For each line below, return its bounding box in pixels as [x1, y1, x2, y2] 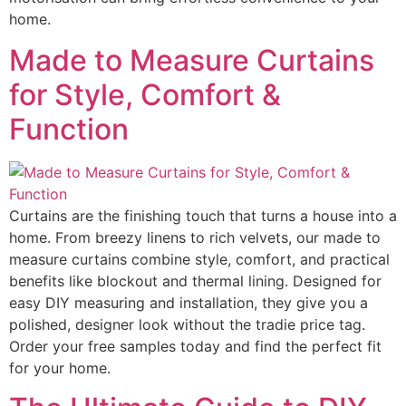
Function [9, 111, 129, 147]
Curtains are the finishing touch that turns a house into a [9, 206, 397, 225]
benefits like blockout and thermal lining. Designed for [9, 271, 382, 290]
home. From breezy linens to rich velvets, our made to [9, 227, 381, 246]
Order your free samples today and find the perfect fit [9, 336, 382, 355]
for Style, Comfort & [9, 76, 281, 112]
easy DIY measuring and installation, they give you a [9, 293, 368, 312]
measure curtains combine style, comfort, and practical [9, 249, 390, 268]
